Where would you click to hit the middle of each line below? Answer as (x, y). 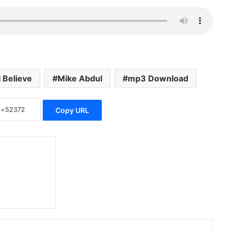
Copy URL (72, 110)
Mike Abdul (80, 79)
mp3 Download (158, 79)
